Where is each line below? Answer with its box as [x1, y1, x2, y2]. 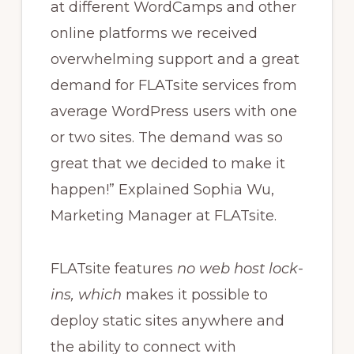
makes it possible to [121, 286, 268, 304]
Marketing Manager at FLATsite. [50, 207, 277, 225]
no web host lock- [176, 260, 303, 278]
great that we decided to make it [50, 155, 285, 173]
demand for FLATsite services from [50, 77, 297, 95]
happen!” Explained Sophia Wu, [50, 181, 274, 199]
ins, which [50, 286, 122, 304]
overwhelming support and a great [50, 51, 299, 69]
